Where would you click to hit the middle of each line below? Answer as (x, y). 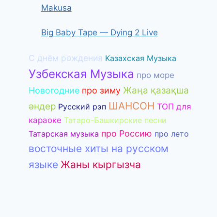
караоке (45, 120)
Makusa (56, 8)
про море (156, 75)
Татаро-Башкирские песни (116, 120)
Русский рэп (82, 107)
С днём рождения (66, 58)
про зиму (101, 91)
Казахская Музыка (141, 58)
